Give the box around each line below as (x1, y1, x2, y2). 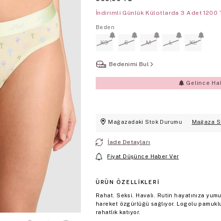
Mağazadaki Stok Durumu (108, 118, 183, 125)
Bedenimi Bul (109, 60, 149, 68)
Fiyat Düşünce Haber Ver (107, 153, 179, 159)
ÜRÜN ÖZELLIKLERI (96, 179, 160, 185)
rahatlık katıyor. (96, 209, 141, 215)
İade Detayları (108, 138, 150, 146)
